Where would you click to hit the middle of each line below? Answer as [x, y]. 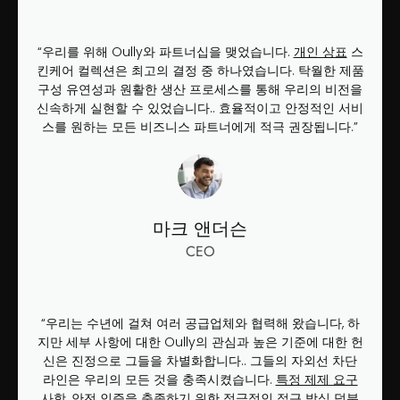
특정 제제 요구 [317, 379]
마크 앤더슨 [200, 229]
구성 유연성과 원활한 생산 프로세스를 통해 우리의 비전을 [200, 90]
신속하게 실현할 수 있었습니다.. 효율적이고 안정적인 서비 [200, 108]
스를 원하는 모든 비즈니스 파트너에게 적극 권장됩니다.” [200, 127]
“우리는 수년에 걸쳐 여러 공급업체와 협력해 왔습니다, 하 [200, 323]
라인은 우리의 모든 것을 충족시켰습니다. [159, 379]
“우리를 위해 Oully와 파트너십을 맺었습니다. [165, 52]
